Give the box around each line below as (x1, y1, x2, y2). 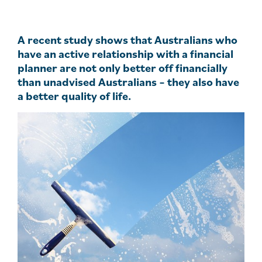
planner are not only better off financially (18, 60, 227, 75)
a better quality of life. (18, 88, 131, 104)
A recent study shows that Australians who (18, 32, 237, 47)
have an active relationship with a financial (18, 46, 233, 61)
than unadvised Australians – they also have (18, 74, 239, 89)
